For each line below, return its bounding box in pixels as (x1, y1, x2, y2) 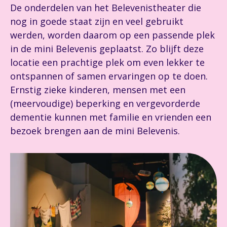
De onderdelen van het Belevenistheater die (10, 2, 201, 14)
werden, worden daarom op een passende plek (10, 29, 215, 41)
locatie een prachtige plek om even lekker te (10, 56, 205, 68)
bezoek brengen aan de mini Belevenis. (10, 125, 180, 137)
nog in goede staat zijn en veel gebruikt (10, 15, 183, 27)
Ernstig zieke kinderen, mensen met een (10, 84, 185, 96)
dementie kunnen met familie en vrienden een (10, 111, 211, 123)
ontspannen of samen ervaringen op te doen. (10, 70, 208, 82)
